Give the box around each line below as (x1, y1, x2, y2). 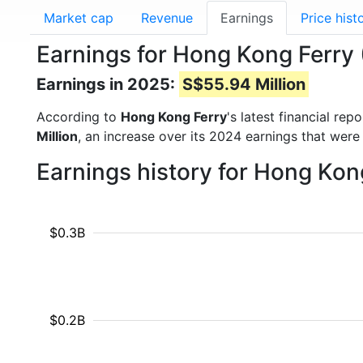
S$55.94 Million (182, 75, 305, 94)
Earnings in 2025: (36, 75, 179, 94)
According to (36, 109, 121, 125)
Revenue (141, 10, 193, 26)
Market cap (44, 10, 113, 26)
